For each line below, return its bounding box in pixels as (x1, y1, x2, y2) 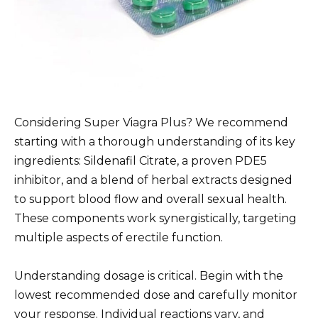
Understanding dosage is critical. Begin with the (14, 269, 283, 283)
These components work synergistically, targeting (14, 212, 297, 226)
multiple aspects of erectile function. (14, 231, 223, 245)
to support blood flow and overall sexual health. (14, 192, 287, 207)
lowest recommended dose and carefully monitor (14, 288, 297, 302)
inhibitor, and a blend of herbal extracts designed (14, 173, 292, 187)
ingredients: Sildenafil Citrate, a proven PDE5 (14, 154, 267, 168)
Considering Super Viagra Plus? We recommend (14, 116, 288, 130)
